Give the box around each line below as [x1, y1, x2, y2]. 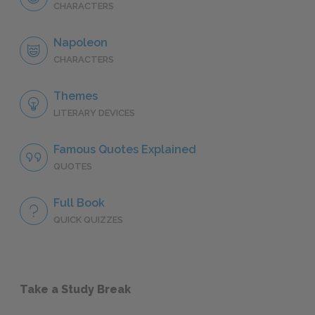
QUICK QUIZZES [53, 214, 123, 226]
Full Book [53, 196, 105, 210]
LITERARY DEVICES [53, 108, 135, 119]
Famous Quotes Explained [53, 143, 196, 157]
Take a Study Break [20, 283, 131, 297]
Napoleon [53, 36, 108, 50]
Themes [53, 89, 98, 103]
